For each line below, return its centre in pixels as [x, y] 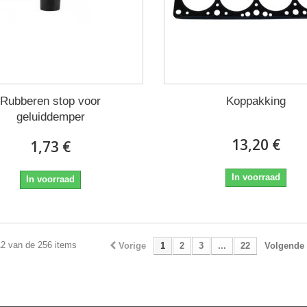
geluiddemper [50, 116]
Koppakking [256, 101]
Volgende [284, 245]
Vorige [132, 245]
